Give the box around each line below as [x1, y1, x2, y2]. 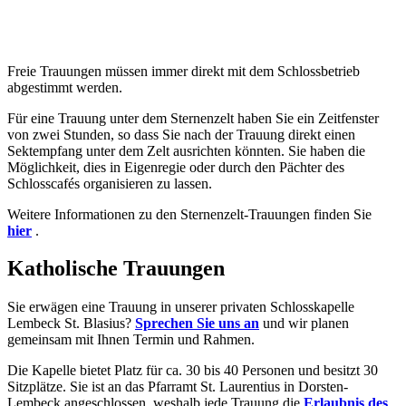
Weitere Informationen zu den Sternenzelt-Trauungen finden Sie [7, 206, 372, 222]
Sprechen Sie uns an [135, 315, 259, 332]
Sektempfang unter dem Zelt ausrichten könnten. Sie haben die [7, 142, 365, 159]
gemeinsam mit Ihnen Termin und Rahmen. [7, 332, 255, 348]
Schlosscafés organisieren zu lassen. [7, 175, 212, 191]
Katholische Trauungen [7, 256, 225, 281]
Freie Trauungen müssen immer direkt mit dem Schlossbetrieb [7, 63, 360, 79]
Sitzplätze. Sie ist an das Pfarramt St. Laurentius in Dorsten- [7, 379, 348, 395]
